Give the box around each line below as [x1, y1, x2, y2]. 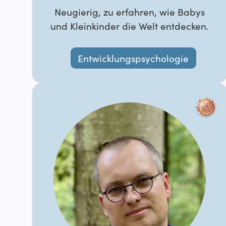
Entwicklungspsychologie [78, 51, 189, 65]
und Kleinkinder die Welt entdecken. [50, 19, 209, 32]
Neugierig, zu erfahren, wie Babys [54, 5, 205, 18]
